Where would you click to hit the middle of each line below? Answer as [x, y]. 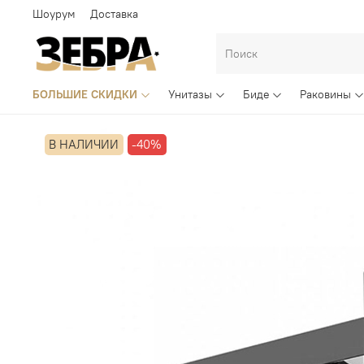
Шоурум [54, 13]
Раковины [326, 95]
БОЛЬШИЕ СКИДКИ [85, 95]
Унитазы [190, 95]
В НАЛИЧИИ [84, 145]
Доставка [114, 13]
